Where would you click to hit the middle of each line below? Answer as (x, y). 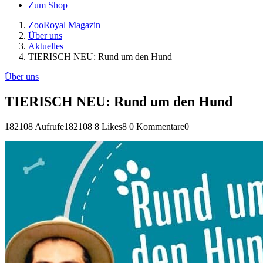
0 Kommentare (157, 126)
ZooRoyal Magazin (64, 25)
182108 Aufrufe (34, 126)
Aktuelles (46, 46)
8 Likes (108, 126)
